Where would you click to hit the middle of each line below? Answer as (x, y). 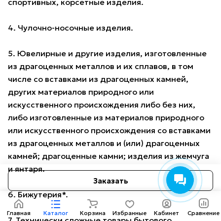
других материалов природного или (81, 92)
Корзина (92, 213)
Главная (18, 213)
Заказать (110, 181)
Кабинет (166, 213)
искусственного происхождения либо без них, (102, 105)
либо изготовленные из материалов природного (106, 118)
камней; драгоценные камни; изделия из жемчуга (109, 156)
